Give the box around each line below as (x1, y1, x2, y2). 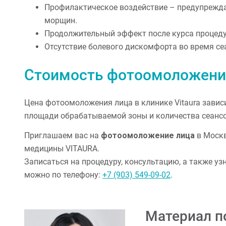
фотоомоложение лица (101, 131, 195, 141)
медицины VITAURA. (24, 144, 99, 154)
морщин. (44, 15, 77, 25)
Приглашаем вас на (24, 131, 101, 141)
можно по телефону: (24, 170, 102, 180)
